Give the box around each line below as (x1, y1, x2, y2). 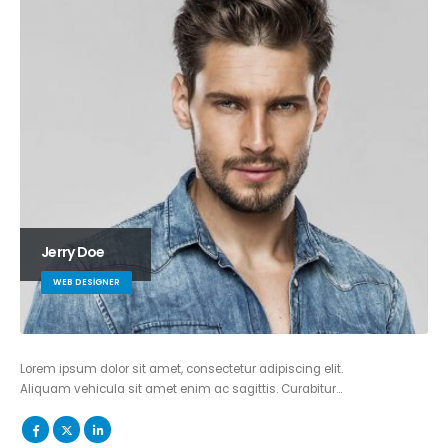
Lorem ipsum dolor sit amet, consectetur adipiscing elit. (20, 361, 343, 378)
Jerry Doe (41, 242, 105, 263)
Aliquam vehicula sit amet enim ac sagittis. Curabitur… (20, 381, 342, 398)
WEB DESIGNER (53, 276, 120, 289)
